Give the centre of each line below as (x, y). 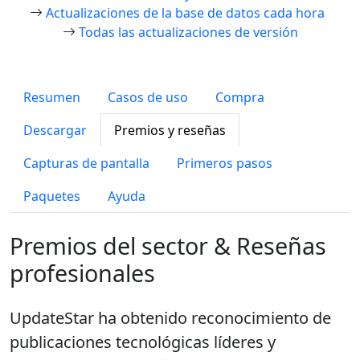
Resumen (52, 97)
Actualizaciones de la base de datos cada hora (185, 13)
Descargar (55, 130)
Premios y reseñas (170, 130)
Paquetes (52, 196)
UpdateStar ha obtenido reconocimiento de (170, 318)
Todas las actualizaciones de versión (188, 32)
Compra (240, 97)
